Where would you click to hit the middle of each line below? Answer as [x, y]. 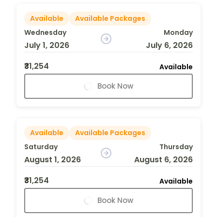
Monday [178, 32]
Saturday [41, 147]
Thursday [176, 147]
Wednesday [45, 32]
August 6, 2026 [163, 159]
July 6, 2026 [169, 45]
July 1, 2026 [47, 45]
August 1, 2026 [53, 159]
